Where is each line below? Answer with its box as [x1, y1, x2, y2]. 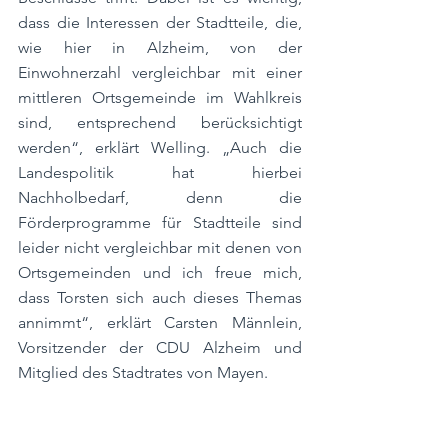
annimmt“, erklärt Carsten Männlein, [18, 313, 302, 332]
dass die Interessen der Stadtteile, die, [18, 13, 302, 32]
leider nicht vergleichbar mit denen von [18, 238, 302, 257]
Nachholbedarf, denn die [18, 188, 302, 207]
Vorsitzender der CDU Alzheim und [18, 338, 302, 357]
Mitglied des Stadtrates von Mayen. [18, 363, 272, 382]
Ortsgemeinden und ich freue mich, [18, 263, 302, 282]
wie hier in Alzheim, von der [18, 38, 302, 57]
